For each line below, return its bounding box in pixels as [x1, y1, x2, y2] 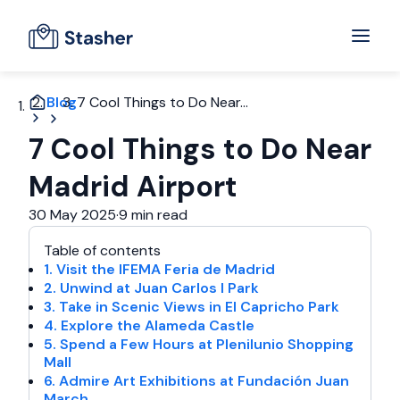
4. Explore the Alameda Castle [44, 316, 254, 335]
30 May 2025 [29, 205, 116, 224]
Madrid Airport [29, 168, 237, 205]
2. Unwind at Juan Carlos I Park [44, 279, 259, 297]
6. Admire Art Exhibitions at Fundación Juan [44, 371, 349, 390]
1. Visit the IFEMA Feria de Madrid [44, 260, 275, 279]
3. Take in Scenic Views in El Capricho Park [44, 297, 339, 316]
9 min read [119, 205, 187, 224]
